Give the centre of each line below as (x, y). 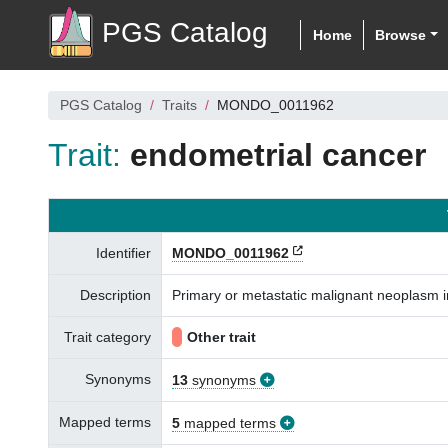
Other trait (221, 337)
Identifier (123, 253)
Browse (401, 34)
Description (115, 295)
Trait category (107, 337)
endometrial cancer (278, 155)
